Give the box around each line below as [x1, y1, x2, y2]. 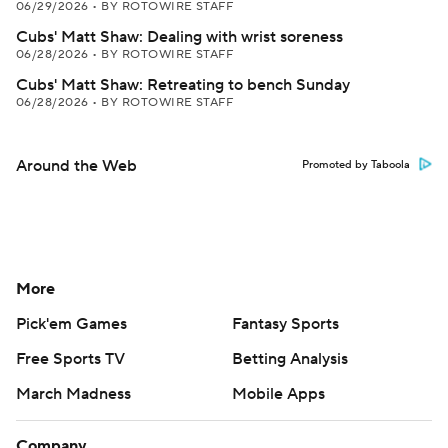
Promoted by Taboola [302, 158, 410, 172]
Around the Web [16, 156, 137, 176]
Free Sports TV [16, 349, 125, 369]
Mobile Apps [232, 384, 325, 404]
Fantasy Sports [232, 314, 339, 334]
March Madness [16, 384, 131, 404]
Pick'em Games [16, 314, 127, 334]
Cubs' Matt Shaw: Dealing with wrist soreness [16, 27, 343, 47]
